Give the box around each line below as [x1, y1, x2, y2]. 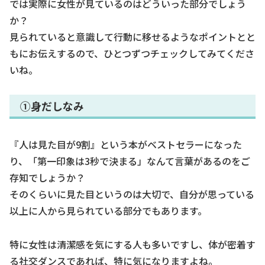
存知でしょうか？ [9, 170, 85, 185]
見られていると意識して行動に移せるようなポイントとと [9, 29, 256, 44]
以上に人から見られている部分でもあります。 [9, 203, 207, 218]
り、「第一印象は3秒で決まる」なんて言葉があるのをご [9, 154, 250, 168]
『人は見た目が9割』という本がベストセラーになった [9, 137, 242, 151]
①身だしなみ [20, 98, 84, 114]
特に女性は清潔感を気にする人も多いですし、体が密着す [9, 237, 256, 251]
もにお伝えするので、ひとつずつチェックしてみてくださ [9, 46, 254, 60]
